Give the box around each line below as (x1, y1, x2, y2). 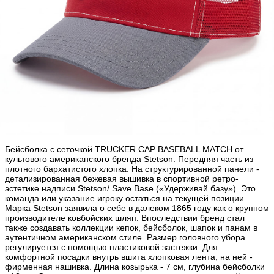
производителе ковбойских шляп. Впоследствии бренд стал (5, 213, 245, 223)
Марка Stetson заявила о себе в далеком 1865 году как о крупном (5, 203, 269, 213)
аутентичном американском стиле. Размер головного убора (5, 232, 245, 243)
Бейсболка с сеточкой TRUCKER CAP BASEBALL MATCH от (5, 144, 243, 155)
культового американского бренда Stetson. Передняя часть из (5, 154, 253, 165)
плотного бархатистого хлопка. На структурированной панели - (5, 164, 259, 174)
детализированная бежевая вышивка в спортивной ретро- (5, 174, 239, 184)
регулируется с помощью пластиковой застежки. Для (5, 242, 218, 253)
